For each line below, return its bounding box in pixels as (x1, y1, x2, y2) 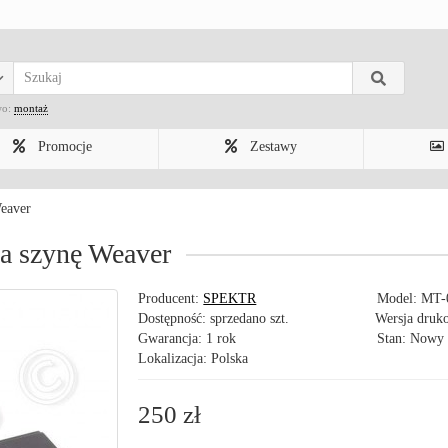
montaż (14, 102, 48, 114)
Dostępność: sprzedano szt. (138, 311, 290, 326)
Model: (377, 291, 422, 306)
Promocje (34, 139, 92, 154)
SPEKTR (203, 291, 257, 306)
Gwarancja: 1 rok (138, 331, 237, 346)
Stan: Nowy (377, 331, 445, 346)
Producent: (138, 291, 204, 306)
